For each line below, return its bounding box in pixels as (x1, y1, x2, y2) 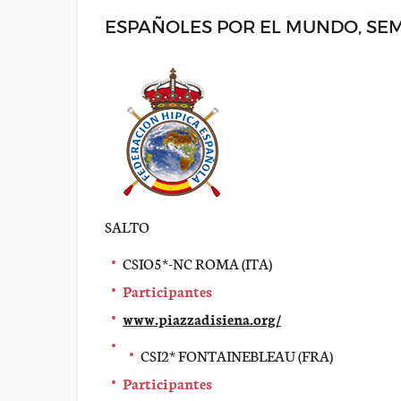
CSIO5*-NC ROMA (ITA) (123, 252, 272, 273)
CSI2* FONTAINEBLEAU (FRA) (141, 345, 333, 365)
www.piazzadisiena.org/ (123, 308, 281, 328)
